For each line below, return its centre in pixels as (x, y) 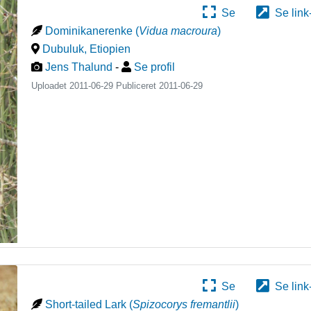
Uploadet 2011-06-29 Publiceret (95, 86)
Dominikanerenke (89, 31)
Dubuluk (64, 49)
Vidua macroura (178, 31)
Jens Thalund (79, 67)
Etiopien (110, 49)
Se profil (155, 67)
